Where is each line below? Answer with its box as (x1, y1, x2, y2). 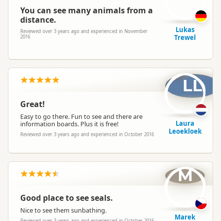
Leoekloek (168, 127, 202, 136)
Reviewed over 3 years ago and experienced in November (20, 28, 147, 35)
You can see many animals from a (20, 5, 153, 16)
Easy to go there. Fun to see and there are (20, 112, 143, 121)
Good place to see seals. (20, 192, 113, 203)
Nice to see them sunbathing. (20, 206, 107, 215)
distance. (20, 14, 56, 25)
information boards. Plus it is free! (20, 119, 118, 128)
